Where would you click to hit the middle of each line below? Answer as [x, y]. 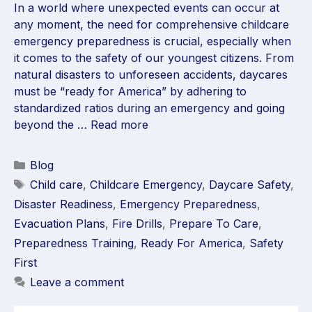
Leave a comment [77, 282]
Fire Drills [137, 223]
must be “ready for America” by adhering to [130, 91]
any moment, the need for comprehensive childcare [151, 24]
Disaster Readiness [63, 204]
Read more [119, 124]
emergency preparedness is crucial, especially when [153, 41]
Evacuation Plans [60, 223]
